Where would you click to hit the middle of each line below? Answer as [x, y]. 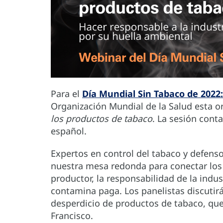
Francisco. [72, 216]
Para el [66, 94]
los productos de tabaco [102, 119]
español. [70, 131]
